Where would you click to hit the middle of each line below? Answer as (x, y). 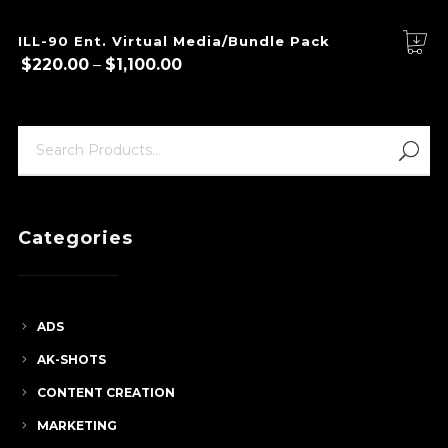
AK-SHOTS (71, 360)
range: (205, 88)
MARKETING (76, 426)
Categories (75, 238)
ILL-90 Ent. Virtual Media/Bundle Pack (173, 41)
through (215, 136)
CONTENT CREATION (105, 393)
